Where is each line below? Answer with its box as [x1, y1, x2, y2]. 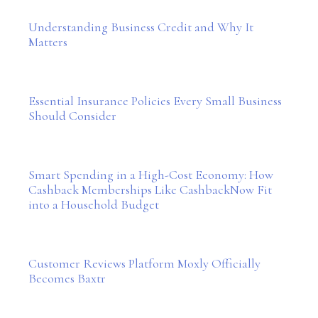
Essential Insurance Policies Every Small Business [28, 93, 282, 109]
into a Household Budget [28, 197, 159, 212]
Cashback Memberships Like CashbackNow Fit [28, 182, 272, 197]
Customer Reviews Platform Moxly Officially [28, 256, 261, 271]
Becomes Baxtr [28, 270, 106, 286]
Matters [28, 34, 67, 50]
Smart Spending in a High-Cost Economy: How [28, 167, 273, 182]
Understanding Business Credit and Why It [28, 19, 253, 35]
